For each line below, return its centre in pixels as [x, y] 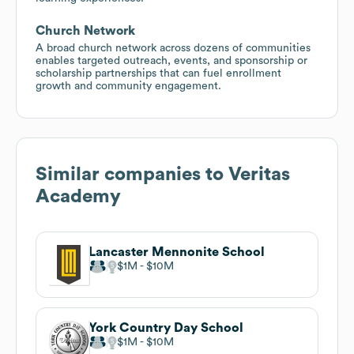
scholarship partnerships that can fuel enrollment [158, 73]
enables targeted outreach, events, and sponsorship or [171, 60]
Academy [78, 196]
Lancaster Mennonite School [177, 252]
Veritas [259, 174]
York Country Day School [166, 328]
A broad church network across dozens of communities [173, 48]
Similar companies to [132, 174]
